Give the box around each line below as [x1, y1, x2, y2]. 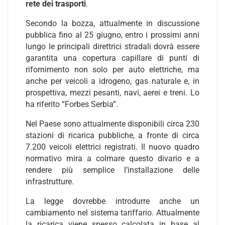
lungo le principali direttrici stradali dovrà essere [26, 42, 199, 51]
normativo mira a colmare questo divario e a [26, 154, 199, 163]
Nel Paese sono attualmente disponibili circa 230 [26, 119, 199, 129]
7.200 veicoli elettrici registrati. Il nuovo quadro [26, 142, 199, 152]
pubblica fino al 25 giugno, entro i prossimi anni [26, 30, 199, 40]
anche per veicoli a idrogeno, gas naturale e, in [26, 76, 199, 86]
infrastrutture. [26, 177, 74, 186]
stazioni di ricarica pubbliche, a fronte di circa [26, 131, 199, 140]
